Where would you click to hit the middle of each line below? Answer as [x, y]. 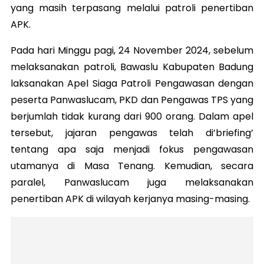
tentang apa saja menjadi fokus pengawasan [132, 149]
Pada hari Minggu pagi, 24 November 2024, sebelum [132, 50]
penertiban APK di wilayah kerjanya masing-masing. [131, 199]
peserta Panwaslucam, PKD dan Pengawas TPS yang [132, 100]
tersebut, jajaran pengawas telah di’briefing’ [132, 133]
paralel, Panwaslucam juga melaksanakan [132, 182]
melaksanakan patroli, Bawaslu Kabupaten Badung [132, 67]
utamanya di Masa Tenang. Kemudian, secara [132, 166]
